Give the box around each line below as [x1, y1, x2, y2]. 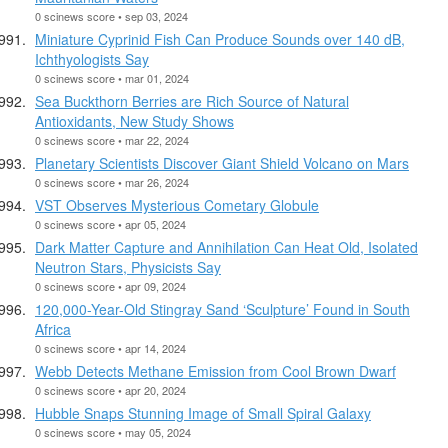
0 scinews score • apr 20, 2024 [35, 381, 186, 398]
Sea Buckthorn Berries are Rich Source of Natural [35, 90, 349, 111]
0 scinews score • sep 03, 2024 [35, 7, 188, 24]
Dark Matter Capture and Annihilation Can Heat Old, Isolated [35, 236, 418, 257]
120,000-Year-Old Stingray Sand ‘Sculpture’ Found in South [35, 298, 410, 319]
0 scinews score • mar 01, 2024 [35, 69, 189, 86]
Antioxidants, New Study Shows [35, 110, 234, 131]
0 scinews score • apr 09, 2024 [35, 277, 186, 294]
